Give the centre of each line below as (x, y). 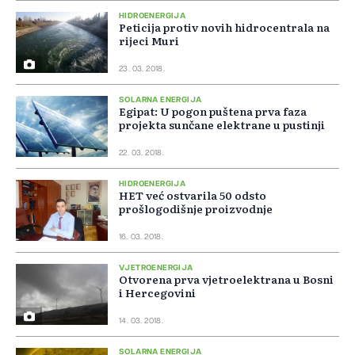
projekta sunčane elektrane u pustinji (222, 125)
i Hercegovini (157, 293)
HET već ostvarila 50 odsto (193, 195)
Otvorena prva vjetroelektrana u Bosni (226, 279)
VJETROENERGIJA (156, 268)
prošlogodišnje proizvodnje (196, 209)
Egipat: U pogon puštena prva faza (213, 111)
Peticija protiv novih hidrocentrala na (224, 27)
